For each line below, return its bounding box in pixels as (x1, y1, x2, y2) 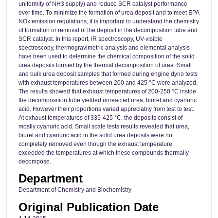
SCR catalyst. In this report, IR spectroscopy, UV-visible (18, 36, 163, 43)
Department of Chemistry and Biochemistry (18, 186, 131, 194)
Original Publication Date (18, 200, 159, 214)
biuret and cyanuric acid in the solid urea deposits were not (18, 132, 174, 139)
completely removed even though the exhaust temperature (18, 141, 172, 148)
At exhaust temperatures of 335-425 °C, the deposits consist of (18, 114, 182, 122)
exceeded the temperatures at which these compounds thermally (18, 149, 189, 157)
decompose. (18, 158, 51, 165)
